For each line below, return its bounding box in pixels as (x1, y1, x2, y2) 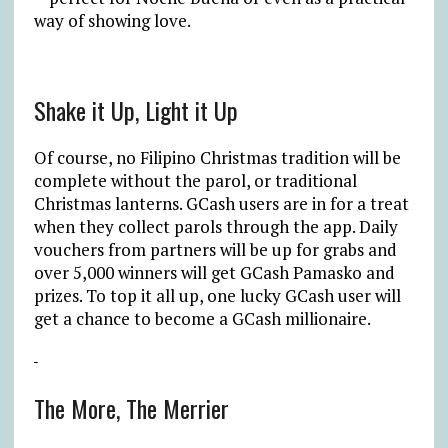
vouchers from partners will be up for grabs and (33, 237, 397, 261)
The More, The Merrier (33, 389, 229, 426)
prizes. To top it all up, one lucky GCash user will (33, 283, 401, 307)
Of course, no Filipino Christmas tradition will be (33, 145, 401, 169)
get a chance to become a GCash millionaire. (33, 306, 371, 330)
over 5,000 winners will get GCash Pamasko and (33, 260, 395, 284)
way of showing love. (33, 8, 191, 32)
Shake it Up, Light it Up (33, 91, 238, 128)
